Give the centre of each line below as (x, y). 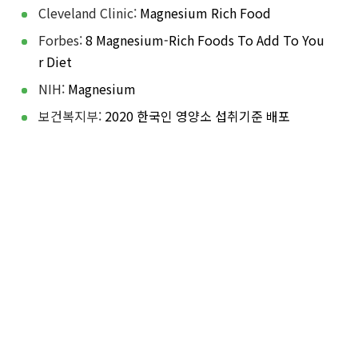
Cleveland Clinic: (89, 12)
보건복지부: (72, 115)
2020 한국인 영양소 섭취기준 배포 (197, 115)
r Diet (55, 61)
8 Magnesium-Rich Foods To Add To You (205, 40)
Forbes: (62, 40)
